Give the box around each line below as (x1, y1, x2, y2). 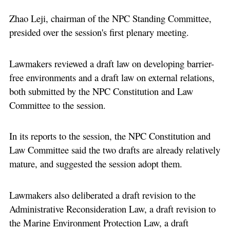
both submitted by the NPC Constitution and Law (9, 84, 193, 98)
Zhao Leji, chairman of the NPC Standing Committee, (9, 12, 212, 25)
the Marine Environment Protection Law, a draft (9, 216, 188, 229)
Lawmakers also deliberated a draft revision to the (9, 188, 196, 201)
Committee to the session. (9, 98, 106, 111)
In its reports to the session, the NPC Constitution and (9, 129, 210, 143)
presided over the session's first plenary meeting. (9, 26, 189, 39)
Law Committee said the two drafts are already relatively (9, 143, 220, 157)
